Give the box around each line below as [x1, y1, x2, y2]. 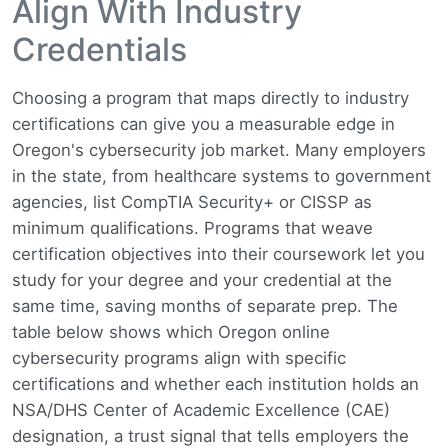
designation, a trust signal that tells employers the [12, 425, 409, 446]
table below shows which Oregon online [12, 321, 330, 342]
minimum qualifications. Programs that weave [12, 217, 373, 238]
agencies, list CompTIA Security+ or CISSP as [12, 191, 372, 212]
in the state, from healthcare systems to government [12, 165, 431, 186]
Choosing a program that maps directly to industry [12, 87, 409, 108]
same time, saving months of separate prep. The [12, 295, 398, 316]
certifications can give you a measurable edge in [12, 113, 395, 134]
